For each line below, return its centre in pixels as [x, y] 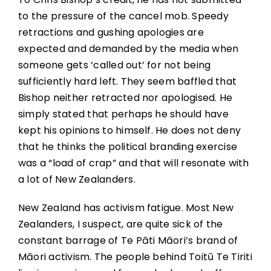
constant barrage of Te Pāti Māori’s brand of [128, 240]
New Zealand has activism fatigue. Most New [126, 207]
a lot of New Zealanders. [77, 179]
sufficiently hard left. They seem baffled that [127, 81]
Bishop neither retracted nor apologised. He [125, 97]
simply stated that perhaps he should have [123, 114]
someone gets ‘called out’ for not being [114, 65]
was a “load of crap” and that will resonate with [133, 163]
